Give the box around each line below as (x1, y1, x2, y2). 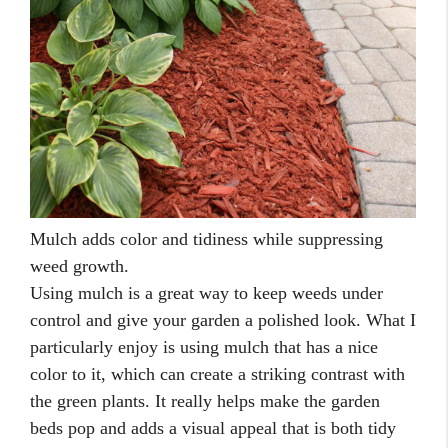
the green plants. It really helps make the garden (30, 390, 380, 411)
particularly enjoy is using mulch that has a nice (30, 336, 378, 357)
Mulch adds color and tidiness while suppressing (30, 228, 383, 249)
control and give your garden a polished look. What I (30, 309, 416, 330)
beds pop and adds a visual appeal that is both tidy (30, 417, 396, 438)
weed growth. (30, 255, 129, 276)
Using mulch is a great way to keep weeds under (30, 282, 383, 303)
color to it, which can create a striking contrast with (30, 363, 405, 384)
